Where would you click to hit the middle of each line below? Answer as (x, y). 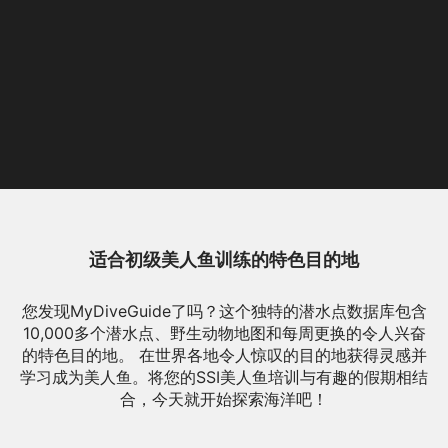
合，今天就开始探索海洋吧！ (224, 399)
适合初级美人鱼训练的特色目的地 (224, 259)
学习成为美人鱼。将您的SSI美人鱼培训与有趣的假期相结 (224, 377)
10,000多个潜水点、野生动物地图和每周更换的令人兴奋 (224, 333)
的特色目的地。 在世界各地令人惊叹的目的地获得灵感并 (224, 355)
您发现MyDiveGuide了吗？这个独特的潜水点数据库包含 (224, 311)
